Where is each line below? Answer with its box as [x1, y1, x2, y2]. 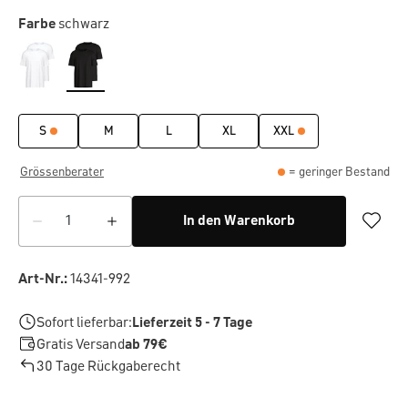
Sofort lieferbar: [36, 316, 132, 331]
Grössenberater [20, 166, 104, 178]
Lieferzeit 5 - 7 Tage [132, 316, 252, 331]
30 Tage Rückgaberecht [36, 360, 180, 374]
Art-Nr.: [18, 272, 67, 287]
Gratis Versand [36, 338, 125, 352]
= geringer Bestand [289, 166, 390, 178]
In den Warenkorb [183, 214, 295, 229]
